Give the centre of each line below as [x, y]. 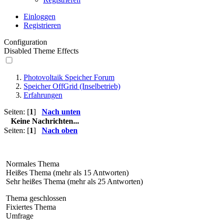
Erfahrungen [43, 95]
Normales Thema [32, 164]
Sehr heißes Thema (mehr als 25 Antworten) [73, 181]
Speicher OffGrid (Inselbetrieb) [72, 86]
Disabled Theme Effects [41, 51]
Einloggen [40, 16]
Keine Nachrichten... [45, 121]
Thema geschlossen [35, 198]
